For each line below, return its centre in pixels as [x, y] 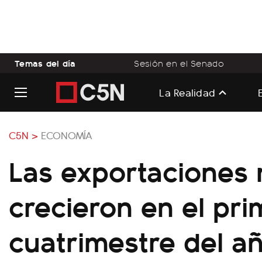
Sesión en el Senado [179, 63]
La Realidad [187, 92]
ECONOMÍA [67, 135]
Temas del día [45, 63]
